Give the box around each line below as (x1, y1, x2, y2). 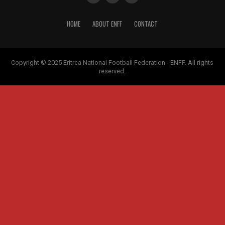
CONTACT (134, 19, 158, 29)
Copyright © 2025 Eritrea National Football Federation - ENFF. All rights (11, 59, 214, 66)
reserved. (99, 67, 126, 75)
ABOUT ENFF (92, 19, 123, 29)
